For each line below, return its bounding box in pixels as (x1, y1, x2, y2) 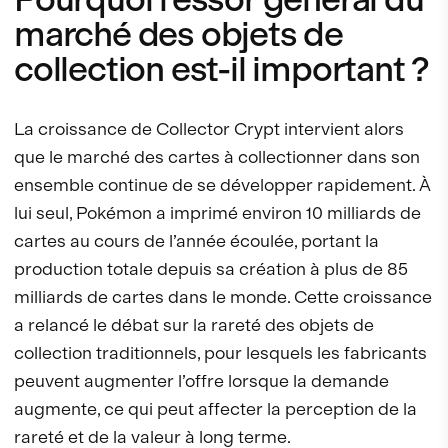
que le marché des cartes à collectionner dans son (14, 146, 420, 168)
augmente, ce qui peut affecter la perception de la (14, 398, 417, 420)
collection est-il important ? (14, 48, 430, 91)
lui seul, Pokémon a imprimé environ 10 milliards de (14, 202, 421, 224)
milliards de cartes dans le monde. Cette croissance (14, 286, 432, 308)
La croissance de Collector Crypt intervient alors (14, 118, 404, 140)
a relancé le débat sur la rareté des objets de (14, 314, 374, 336)
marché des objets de (14, 13, 343, 56)
